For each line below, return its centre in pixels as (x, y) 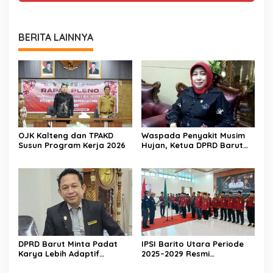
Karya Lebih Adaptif (59, 254)
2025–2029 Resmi (175, 254)
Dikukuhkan (164, 264)
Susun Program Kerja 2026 (72, 145)
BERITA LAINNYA (56, 37)
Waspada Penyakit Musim (193, 136)
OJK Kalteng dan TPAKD (66, 136)
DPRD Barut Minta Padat (68, 244)
